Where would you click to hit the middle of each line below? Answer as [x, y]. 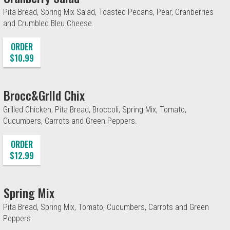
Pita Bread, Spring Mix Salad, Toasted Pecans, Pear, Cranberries [108, 12]
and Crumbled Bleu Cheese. [49, 23]
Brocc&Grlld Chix [44, 95]
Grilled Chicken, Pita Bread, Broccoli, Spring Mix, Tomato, [95, 109]
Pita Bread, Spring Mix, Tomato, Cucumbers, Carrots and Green [106, 207]
